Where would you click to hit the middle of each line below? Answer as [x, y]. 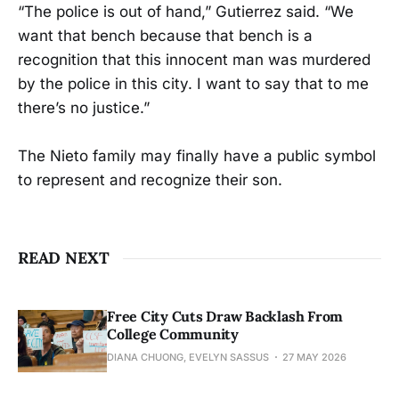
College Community [173, 334]
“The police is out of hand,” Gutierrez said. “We [186, 12]
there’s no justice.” [84, 108]
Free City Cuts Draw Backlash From [225, 317]
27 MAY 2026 [314, 358]
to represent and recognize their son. [150, 180]
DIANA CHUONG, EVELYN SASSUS [188, 358]
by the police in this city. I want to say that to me [193, 84]
